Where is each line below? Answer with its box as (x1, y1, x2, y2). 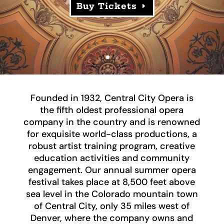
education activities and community (34, 152, 190, 164)
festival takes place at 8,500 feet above (28, 176, 195, 188)
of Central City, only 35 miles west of (34, 200, 190, 212)
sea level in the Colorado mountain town (25, 188, 198, 200)
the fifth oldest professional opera (40, 104, 184, 116)
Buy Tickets (76, 1, 137, 11)
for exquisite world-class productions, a (26, 128, 197, 140)
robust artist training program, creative (28, 140, 195, 152)
